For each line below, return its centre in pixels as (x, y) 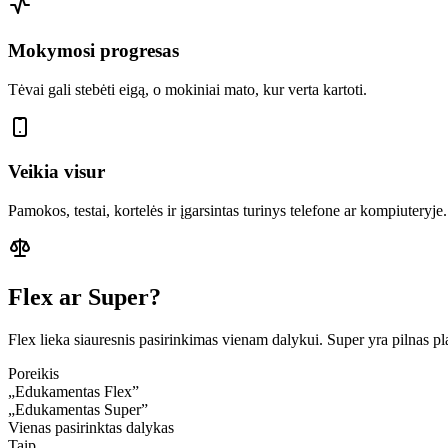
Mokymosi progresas (93, 50)
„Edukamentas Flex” (73, 391)
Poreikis (33, 373)
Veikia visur (56, 172)
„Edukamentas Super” (78, 409)
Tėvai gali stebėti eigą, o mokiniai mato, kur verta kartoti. (187, 89)
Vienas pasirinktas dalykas (91, 427)
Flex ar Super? (84, 296)
